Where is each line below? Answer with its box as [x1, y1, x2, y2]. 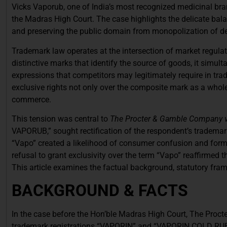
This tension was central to [12, 113, 110, 124]
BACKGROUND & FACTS [12, 181, 188, 201]
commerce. [12, 94, 51, 104]
